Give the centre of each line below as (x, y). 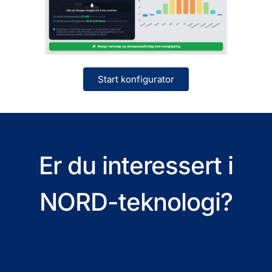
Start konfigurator (136, 79)
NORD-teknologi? (136, 202)
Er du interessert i (136, 166)
